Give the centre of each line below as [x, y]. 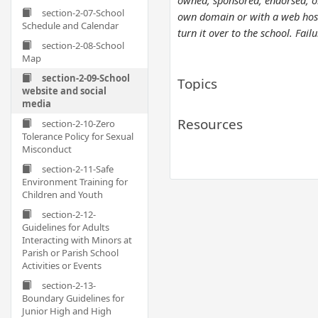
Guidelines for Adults [66, 227]
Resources [210, 124]
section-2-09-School [86, 78]
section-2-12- [69, 214]
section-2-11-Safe [78, 169]
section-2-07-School [83, 13]
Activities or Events [62, 265]
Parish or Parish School [70, 253]
